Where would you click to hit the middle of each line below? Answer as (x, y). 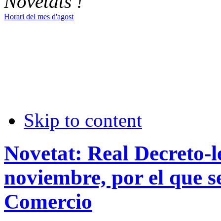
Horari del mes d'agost (39, 16)
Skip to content (83, 120)
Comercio (48, 201)
